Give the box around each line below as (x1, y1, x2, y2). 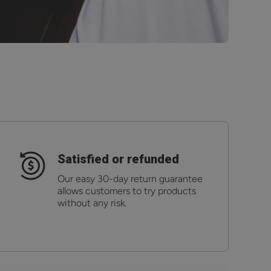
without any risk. (57, 197, 127, 209)
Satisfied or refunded (57, 151, 180, 166)
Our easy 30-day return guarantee (57, 172, 203, 184)
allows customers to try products (57, 184, 197, 197)
